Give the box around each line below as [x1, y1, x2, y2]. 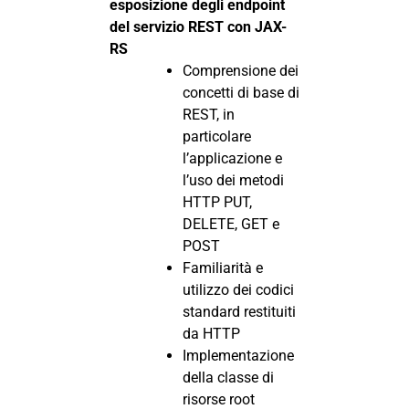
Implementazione [183, 346, 294, 364]
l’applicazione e [183, 149, 282, 167]
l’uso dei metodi [183, 171, 284, 189]
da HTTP [183, 324, 240, 342]
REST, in [183, 105, 235, 123]
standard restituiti [183, 302, 296, 320]
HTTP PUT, [183, 193, 252, 211]
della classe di [183, 368, 274, 386]
